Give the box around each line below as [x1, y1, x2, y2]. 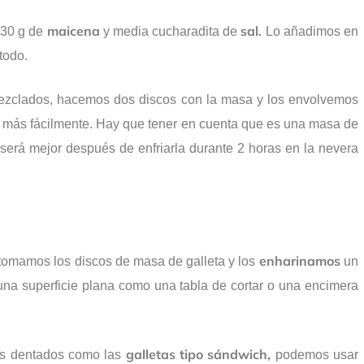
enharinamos [255, 253, 340, 270]
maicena [46, 23, 100, 40]
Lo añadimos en [262, 24, 358, 39]
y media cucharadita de [99, 24, 241, 39]
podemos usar [271, 348, 358, 362]
